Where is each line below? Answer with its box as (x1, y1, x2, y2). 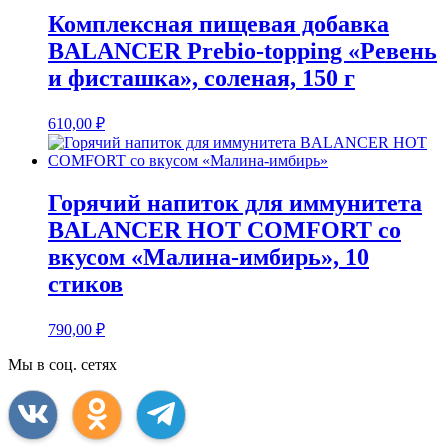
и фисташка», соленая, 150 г (48, 65, 355, 92)
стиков (48, 270, 123, 297)
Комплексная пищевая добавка (48, 11, 389, 38)
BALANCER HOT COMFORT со (48, 216, 401, 243)
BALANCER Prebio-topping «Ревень (48, 38, 437, 65)
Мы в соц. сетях (8, 355, 117, 373)
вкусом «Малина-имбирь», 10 (48, 243, 369, 270)
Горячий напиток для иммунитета (48, 189, 422, 216)
